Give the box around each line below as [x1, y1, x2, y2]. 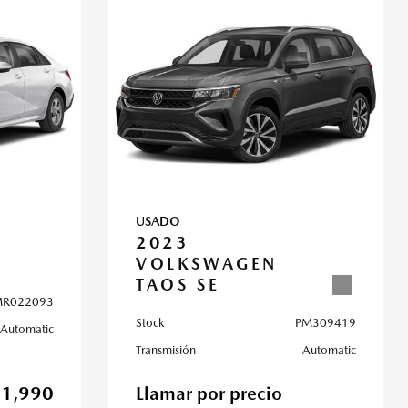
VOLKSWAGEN [136, 254, 278, 273]
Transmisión [136, 343, 196, 357]
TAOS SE [136, 275, 220, 294]
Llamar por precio [136, 382, 282, 404]
